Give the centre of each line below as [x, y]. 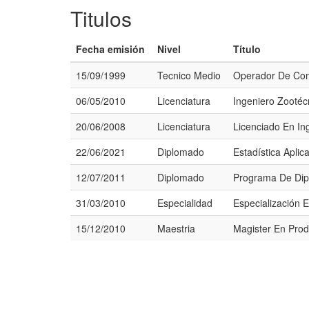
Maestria [176, 228]
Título [247, 49]
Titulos [101, 18]
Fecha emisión [110, 49]
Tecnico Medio [189, 75]
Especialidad [185, 203]
